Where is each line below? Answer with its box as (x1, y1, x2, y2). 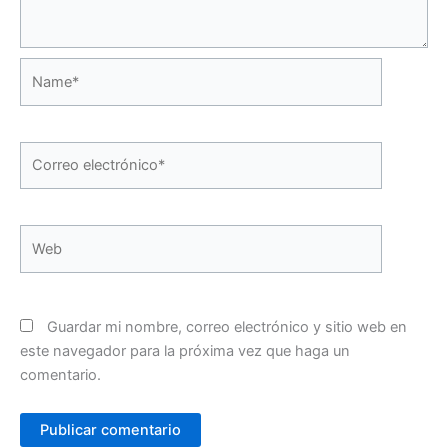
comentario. (20, 366, 101, 385)
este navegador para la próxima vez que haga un (20, 342, 350, 361)
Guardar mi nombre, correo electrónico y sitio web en (47, 318, 407, 337)
